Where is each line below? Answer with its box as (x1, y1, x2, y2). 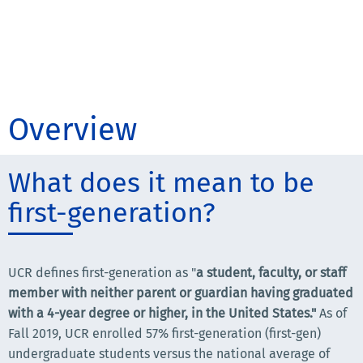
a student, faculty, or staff (196, 265, 346, 280)
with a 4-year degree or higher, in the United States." (8, 305, 316, 321)
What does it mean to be (8, 166, 314, 199)
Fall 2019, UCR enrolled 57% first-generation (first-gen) (8, 326, 321, 341)
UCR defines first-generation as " (8, 265, 196, 280)
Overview (8, 111, 137, 148)
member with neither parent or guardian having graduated (8, 285, 353, 301)
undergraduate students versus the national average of (8, 346, 330, 361)
